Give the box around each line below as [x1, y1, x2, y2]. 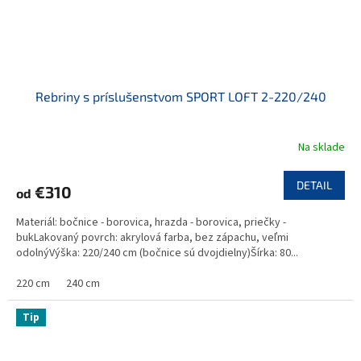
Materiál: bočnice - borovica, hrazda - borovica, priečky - [16, 214, 286, 231]
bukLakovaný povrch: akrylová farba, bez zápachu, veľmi [16, 230, 288, 247]
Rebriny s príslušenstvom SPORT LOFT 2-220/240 [35, 89, 326, 105]
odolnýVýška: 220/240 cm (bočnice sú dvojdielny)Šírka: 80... [16, 245, 298, 262]
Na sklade [298, 139, 345, 156]
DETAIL [297, 178, 332, 193]
